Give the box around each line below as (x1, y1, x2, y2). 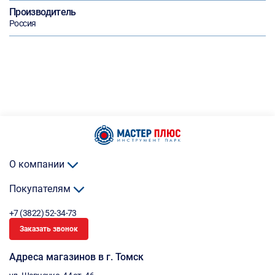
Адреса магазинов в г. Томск (9, 251, 144, 263)
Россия (9, 18, 36, 28)
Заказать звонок (20, 225, 78, 233)
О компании (9, 158, 67, 170)
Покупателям (9, 183, 73, 195)
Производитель (9, 6, 76, 18)
